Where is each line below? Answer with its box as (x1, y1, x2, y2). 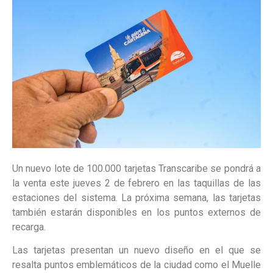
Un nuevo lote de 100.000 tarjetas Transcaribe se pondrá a (12, 162, 261, 174)
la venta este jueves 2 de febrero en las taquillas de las (12, 177, 261, 189)
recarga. (12, 221, 46, 233)
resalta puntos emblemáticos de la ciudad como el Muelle (12, 259, 261, 271)
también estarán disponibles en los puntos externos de (12, 206, 261, 218)
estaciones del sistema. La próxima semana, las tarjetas (12, 191, 261, 204)
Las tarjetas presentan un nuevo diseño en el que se (12, 244, 261, 257)
